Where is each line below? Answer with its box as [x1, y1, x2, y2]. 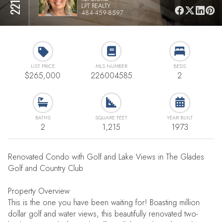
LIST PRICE [30, 62, 55, 70]
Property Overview [8, 185, 70, 197]
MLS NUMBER [95, 62, 127, 70]
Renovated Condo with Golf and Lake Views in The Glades [8, 151, 205, 163]
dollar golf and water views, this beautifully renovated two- [8, 208, 198, 220]
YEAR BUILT [166, 113, 193, 121]
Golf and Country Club [8, 163, 84, 174]
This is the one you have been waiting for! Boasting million [8, 197, 200, 209]
